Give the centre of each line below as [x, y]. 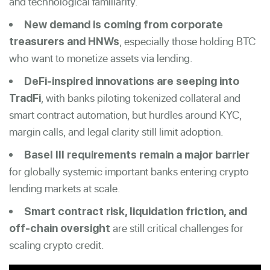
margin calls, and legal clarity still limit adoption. [116, 131]
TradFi [25, 98]
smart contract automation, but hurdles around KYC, [125, 115]
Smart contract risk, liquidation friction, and [136, 211]
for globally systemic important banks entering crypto [129, 171]
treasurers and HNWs [64, 41]
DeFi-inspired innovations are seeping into [132, 81]
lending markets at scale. [65, 188]
